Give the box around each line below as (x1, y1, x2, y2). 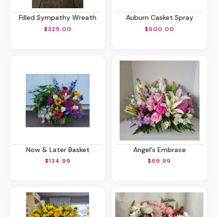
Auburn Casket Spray (130, 13, 193, 22)
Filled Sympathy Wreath (22, 13, 96, 22)
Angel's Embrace (137, 145, 186, 154)
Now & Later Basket (30, 145, 90, 154)
